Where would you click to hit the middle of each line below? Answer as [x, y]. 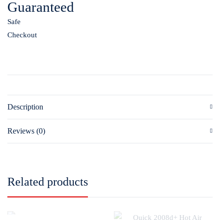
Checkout [22, 35]
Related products [48, 182]
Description [25, 107]
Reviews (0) [26, 131]
